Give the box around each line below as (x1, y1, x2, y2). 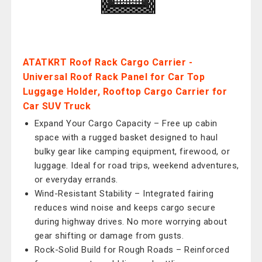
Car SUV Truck (22, 101, 91, 112)
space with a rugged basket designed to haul (34, 132, 218, 143)
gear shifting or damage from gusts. (34, 230, 184, 241)
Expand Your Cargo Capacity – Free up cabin (34, 118, 218, 129)
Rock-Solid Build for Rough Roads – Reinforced (34, 244, 230, 255)
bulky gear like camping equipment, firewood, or (34, 146, 230, 157)
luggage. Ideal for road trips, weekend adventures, (34, 160, 239, 171)
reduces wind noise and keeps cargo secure (34, 202, 216, 213)
